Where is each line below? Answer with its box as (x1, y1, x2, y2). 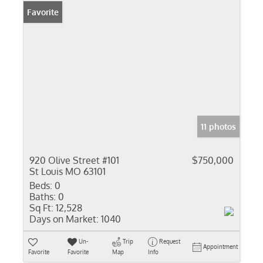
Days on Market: (29, 213, 99, 225)
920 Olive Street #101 (29, 154, 119, 166)
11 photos (201, 122, 236, 131)
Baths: (29, 191, 56, 203)
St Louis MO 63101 (29, 166, 106, 177)
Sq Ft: (29, 202, 53, 214)
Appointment (203, 243, 238, 250)
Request (159, 238, 180, 245)
